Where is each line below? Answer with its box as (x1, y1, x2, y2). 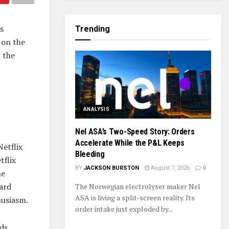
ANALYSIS (83, 106, 110, 112)
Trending (75, 24, 110, 34)
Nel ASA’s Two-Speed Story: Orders (75, 127, 195, 136)
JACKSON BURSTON (84, 165, 139, 171)
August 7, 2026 (149, 165, 190, 171)
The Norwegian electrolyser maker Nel (75, 181, 200, 191)
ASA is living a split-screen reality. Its (75, 193, 195, 202)
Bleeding (75, 149, 105, 159)
